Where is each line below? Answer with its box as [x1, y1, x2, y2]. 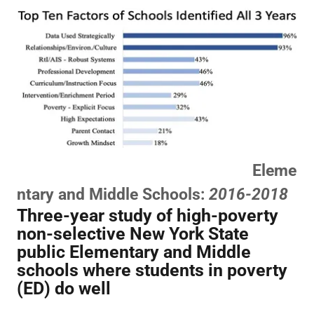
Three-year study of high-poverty [17, 205, 278, 226]
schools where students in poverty [17, 260, 287, 281]
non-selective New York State [17, 224, 249, 245]
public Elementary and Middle [17, 242, 251, 263]
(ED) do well [17, 278, 111, 299]
